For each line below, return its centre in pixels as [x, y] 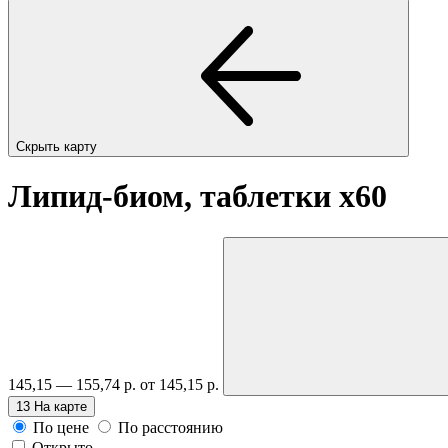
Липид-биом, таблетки [173, 196]
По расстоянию [170, 427]
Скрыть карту [58, 146]
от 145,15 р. [181, 384]
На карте [60, 406]
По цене [61, 427]
